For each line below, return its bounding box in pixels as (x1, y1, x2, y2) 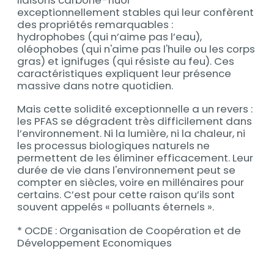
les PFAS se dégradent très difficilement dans (17, 114, 252, 129)
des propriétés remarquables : (17, 17, 173, 32)
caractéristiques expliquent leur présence (17, 65, 231, 81)
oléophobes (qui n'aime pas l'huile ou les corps (17, 41, 255, 56)
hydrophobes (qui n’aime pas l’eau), (17, 29, 202, 44)
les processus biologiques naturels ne (17, 138, 210, 154)
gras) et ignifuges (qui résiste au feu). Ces (17, 53, 234, 68)
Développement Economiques (17, 235, 172, 250)
